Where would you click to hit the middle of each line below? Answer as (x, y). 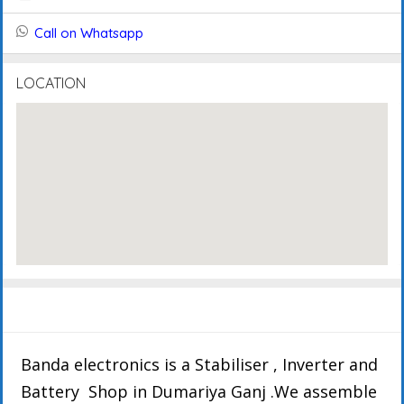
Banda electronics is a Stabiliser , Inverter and (199, 364)
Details (120, 309)
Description (50, 309)
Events (176, 309)
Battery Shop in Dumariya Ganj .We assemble (199, 391)
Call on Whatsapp (89, 32)
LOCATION (51, 83)
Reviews (237, 309)
